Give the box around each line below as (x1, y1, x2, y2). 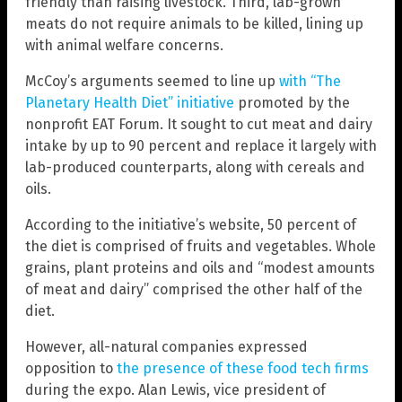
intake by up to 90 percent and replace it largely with (25, 137, 377, 155)
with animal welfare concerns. (25, 37, 223, 55)
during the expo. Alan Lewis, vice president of (25, 381, 326, 399)
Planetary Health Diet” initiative (25, 94, 234, 112)
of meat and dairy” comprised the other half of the (25, 281, 363, 299)
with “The (279, 73, 341, 91)
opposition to (25, 360, 117, 378)
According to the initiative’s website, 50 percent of (25, 216, 356, 234)
